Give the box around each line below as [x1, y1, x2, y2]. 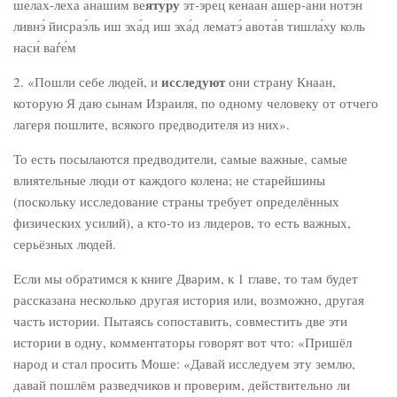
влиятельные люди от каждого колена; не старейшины [13, 171, 325, 189]
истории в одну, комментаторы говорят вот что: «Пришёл [13, 333, 352, 351]
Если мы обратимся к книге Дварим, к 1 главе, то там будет [13, 269, 358, 287]
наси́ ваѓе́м [13, 38, 76, 56]
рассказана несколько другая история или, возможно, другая [13, 291, 364, 308]
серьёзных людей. [13, 235, 116, 253]
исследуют [161, 72, 225, 91]
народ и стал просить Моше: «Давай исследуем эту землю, [13, 354, 355, 372]
